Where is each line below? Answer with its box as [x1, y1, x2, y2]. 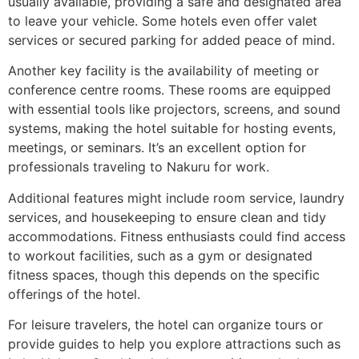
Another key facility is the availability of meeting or [8, 63, 319, 79]
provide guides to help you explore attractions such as [8, 336, 341, 353]
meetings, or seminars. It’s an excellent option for [8, 139, 306, 156]
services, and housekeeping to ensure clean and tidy [8, 208, 326, 225]
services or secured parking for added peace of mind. [8, 31, 335, 48]
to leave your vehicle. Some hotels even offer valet [8, 12, 317, 29]
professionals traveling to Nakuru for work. [8, 159, 269, 175]
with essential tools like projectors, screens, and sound [8, 101, 341, 118]
